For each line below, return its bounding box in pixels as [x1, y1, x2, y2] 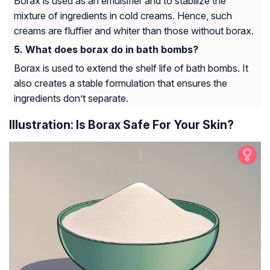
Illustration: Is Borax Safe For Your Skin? [9, 117, 234, 132]
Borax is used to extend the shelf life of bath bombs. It [14, 61, 248, 74]
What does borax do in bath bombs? [25, 43, 198, 55]
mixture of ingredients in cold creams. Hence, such [14, 9, 232, 22]
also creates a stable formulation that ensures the [14, 77, 227, 89]
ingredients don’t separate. [14, 92, 128, 104]
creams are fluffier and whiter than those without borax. [14, 24, 254, 37]
